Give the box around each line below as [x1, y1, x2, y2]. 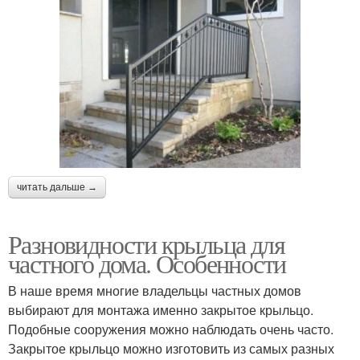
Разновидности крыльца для [8, 227, 284, 262]
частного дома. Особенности [8, 246, 286, 281]
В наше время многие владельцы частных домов [8, 281, 301, 301]
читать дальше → [17, 182, 97, 194]
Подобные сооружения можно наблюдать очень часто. [8, 320, 333, 339]
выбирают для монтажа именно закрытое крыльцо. [8, 301, 313, 320]
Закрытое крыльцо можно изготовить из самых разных [8, 339, 334, 358]
